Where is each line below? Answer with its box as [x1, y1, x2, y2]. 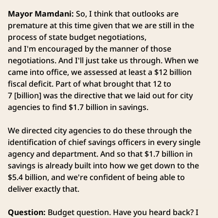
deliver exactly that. [8, 183, 81, 195]
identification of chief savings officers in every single [8, 137, 200, 148]
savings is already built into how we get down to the [8, 160, 199, 171]
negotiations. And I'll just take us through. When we [8, 55, 199, 66]
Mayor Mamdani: [8, 8, 76, 19]
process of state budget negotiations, [8, 32, 146, 43]
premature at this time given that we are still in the [8, 20, 194, 31]
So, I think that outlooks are [76, 8, 179, 19]
